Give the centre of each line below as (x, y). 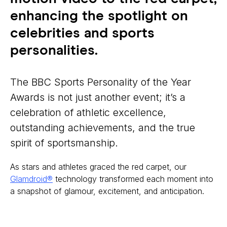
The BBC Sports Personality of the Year (101, 82)
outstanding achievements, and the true (103, 128)
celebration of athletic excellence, (88, 113)
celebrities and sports (82, 34)
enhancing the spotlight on (99, 16)
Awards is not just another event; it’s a (98, 98)
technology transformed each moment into (133, 179)
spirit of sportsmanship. (64, 143)
